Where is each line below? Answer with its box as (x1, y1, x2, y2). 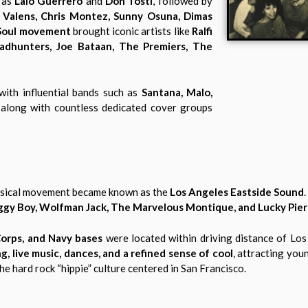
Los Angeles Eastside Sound (170, 186, 304, 199)
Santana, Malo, (141, 85, 213, 98)
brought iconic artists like (70, 25, 192, 38)
